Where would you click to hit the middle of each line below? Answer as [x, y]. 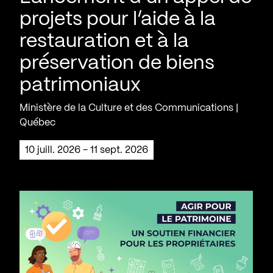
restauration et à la [104, 41]
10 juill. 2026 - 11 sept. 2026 [88, 150]
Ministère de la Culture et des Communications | [129, 108]
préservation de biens [117, 63]
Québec [37, 122]
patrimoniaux [80, 85]
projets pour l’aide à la [118, 19]
